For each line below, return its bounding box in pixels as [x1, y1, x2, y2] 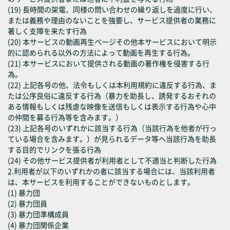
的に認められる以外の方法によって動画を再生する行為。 [8, 47, 195, 57]
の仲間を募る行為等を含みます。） [8, 112, 123, 122]
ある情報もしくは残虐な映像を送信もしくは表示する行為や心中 [8, 101, 216, 111]
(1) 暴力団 [8, 187, 40, 198]
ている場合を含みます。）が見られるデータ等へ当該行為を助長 [8, 133, 216, 144]
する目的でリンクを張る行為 [8, 144, 101, 155]
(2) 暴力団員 [8, 198, 47, 208]
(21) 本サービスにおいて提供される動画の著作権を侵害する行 [8, 58, 209, 68]
